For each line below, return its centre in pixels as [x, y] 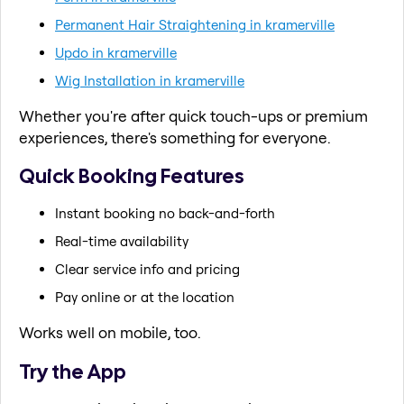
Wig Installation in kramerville [150, 80]
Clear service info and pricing [147, 269]
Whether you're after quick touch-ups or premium [193, 115]
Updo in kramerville [116, 52]
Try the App [73, 371]
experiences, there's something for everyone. [175, 137]
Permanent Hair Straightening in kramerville [195, 24]
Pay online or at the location [145, 297]
